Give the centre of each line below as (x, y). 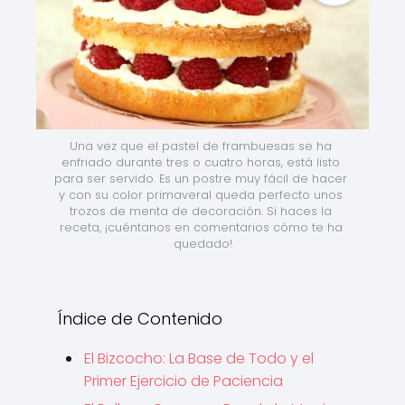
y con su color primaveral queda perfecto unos (201, 194)
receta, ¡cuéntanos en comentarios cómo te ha (201, 227)
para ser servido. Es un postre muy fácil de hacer (201, 178)
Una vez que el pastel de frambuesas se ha (201, 146)
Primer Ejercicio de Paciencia (184, 381)
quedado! (202, 243)
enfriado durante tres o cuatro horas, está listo (201, 162)
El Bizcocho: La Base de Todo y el (199, 358)
